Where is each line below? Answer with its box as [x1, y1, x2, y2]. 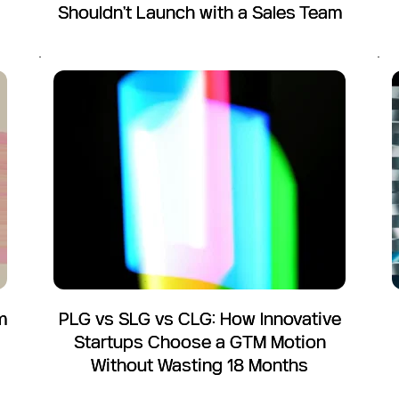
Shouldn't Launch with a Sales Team [57, 2, 342, 22]
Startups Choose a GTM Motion [73, 331, 326, 352]
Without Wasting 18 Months [91, 354, 308, 375]
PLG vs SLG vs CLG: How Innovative [58, 308, 341, 329]
